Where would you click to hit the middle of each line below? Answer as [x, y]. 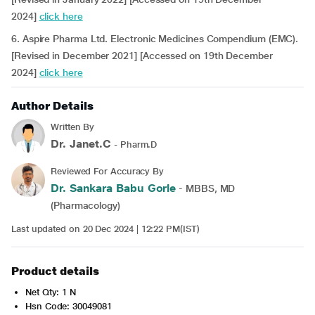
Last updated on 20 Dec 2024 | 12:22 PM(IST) [105, 229]
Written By [73, 127]
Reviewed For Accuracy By [108, 171]
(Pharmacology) [85, 205]
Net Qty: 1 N [51, 292]
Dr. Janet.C [81, 144]
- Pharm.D [134, 144]
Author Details [52, 106]
